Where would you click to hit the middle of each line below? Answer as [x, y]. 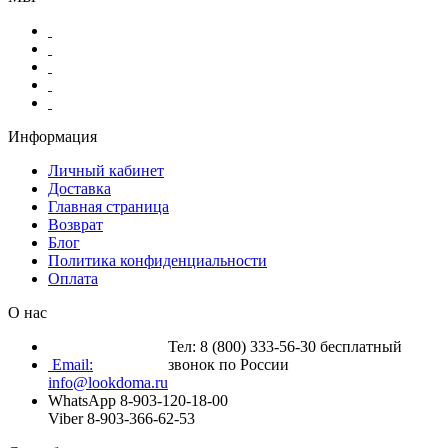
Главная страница [108, 206]
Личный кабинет [106, 170]
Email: [72, 364]
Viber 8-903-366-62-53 [121, 418]
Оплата [73, 278]
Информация [52, 136]
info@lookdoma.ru [108, 382]
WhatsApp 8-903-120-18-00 [138, 400]
